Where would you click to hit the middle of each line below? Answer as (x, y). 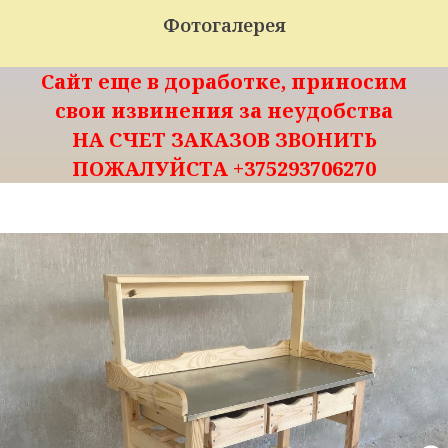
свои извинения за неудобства (224, 110)
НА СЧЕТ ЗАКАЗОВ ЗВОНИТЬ (224, 139)
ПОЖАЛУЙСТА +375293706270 (224, 168)
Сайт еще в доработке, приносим (224, 81)
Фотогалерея (224, 24)
